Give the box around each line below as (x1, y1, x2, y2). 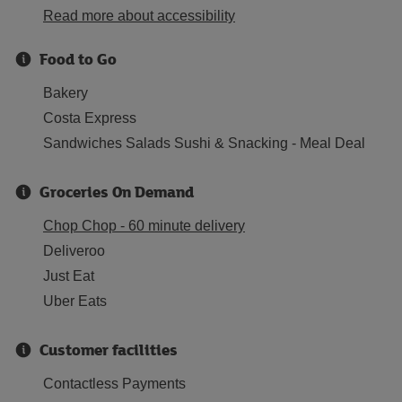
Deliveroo (43, 243, 105, 258)
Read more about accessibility (43, 8, 235, 23)
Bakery (43, 85, 88, 100)
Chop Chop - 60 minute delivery (43, 218, 245, 233)
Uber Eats (43, 293, 107, 309)
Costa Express (43, 110, 136, 126)
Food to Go (39, 48, 117, 70)
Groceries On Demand (39, 180, 194, 203)
